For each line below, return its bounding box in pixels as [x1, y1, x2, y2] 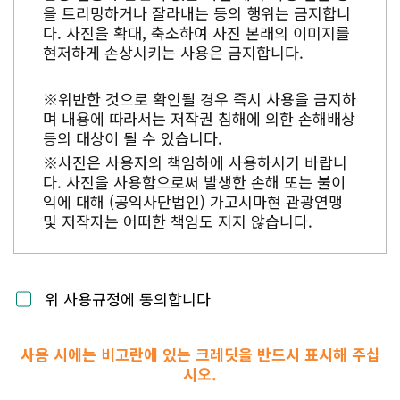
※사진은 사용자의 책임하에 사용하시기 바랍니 [43, 150, 347, 173]
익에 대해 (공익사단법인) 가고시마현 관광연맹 [43, 189, 343, 212]
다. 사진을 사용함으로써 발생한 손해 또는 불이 [43, 170, 346, 193]
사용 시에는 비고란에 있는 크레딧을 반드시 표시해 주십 [20, 342, 380, 365]
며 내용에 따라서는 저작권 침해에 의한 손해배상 [43, 106, 355, 129]
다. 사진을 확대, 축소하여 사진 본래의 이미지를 [43, 21, 350, 44]
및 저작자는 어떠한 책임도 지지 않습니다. [43, 209, 312, 232]
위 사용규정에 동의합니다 [45, 287, 211, 310]
